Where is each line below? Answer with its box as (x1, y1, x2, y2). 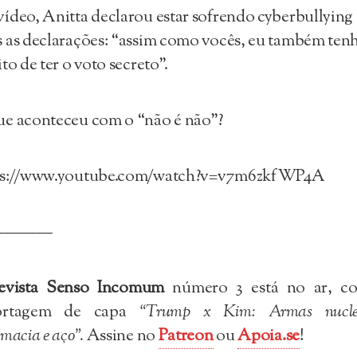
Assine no (86, 324, 159, 348)
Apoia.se (237, 324, 300, 348)
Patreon (158, 324, 214, 348)
